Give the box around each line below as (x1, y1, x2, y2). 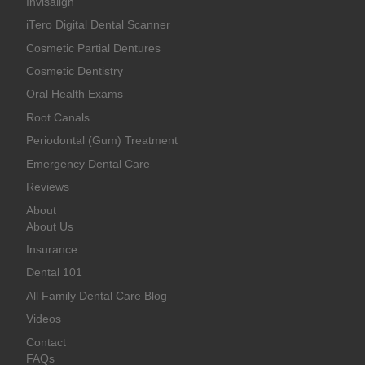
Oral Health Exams (25, 88, 123, 101)
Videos (25, 313, 61, 326)
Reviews (25, 181, 69, 194)
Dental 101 (25, 266, 82, 279)
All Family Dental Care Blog (25, 289, 167, 302)
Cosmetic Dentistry (25, 64, 123, 77)
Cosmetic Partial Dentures (25, 42, 161, 55)
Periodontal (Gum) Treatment (25, 134, 178, 147)
